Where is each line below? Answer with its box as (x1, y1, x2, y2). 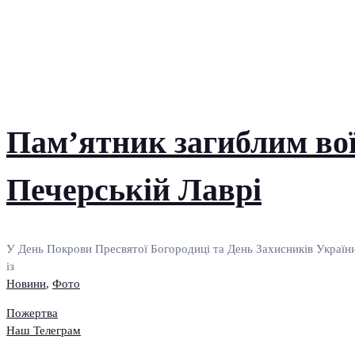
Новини (6, 277, 46, 290)
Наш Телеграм (6, 323, 81, 337)
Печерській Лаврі (6, 171, 261, 208)
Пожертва (6, 306, 58, 319)
